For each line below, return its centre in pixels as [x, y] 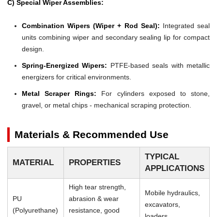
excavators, [163, 204]
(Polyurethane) [35, 210]
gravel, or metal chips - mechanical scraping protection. [107, 105]
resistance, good [94, 210]
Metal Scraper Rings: [59, 93]
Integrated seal [185, 25]
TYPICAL [162, 156]
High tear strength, [97, 187]
